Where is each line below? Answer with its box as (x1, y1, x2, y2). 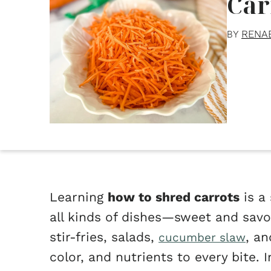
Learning (50, 189, 108, 204)
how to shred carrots (108, 189, 240, 204)
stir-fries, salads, (50, 229, 158, 244)
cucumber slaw (158, 230, 246, 244)
